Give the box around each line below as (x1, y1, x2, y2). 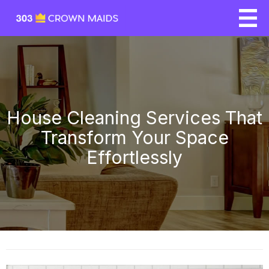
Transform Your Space (40, 127, 229, 148)
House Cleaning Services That (7, 107, 262, 128)
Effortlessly (86, 147, 183, 168)
